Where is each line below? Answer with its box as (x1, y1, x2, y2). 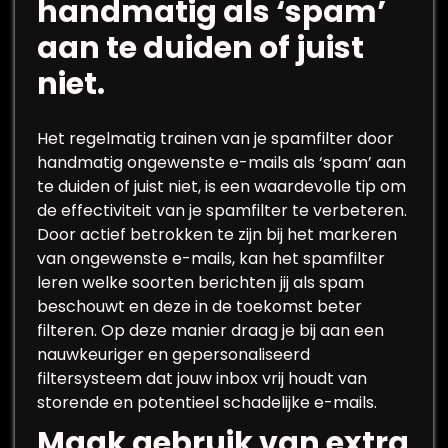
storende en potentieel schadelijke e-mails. (37, 391, 377, 414)
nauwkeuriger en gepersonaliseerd (37, 343, 310, 366)
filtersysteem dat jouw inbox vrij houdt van (37, 367, 367, 390)
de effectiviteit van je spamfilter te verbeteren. (37, 199, 407, 222)
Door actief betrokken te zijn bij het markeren (37, 223, 397, 246)
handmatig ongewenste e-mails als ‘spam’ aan (37, 151, 406, 174)
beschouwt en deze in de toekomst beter (37, 295, 362, 318)
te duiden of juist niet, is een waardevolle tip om (37, 175, 406, 198)
